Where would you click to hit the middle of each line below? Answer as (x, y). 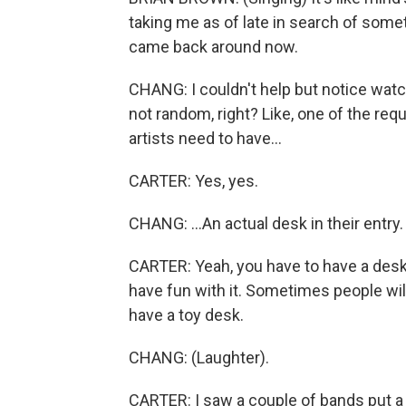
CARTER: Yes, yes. (193, 181)
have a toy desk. (186, 315)
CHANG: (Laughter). (199, 358)
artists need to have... (205, 138)
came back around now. (213, 47)
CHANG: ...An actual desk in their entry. (266, 223)
